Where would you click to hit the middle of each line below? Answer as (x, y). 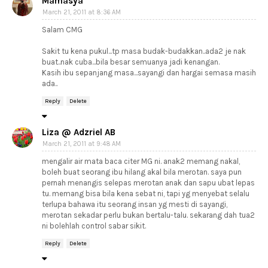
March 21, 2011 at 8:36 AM (82, 12)
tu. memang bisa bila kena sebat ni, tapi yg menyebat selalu (146, 194)
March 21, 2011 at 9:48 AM (82, 144)
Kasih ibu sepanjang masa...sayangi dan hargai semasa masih (149, 73)
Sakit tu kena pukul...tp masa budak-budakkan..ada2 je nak (144, 51)
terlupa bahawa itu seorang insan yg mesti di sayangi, (135, 204)
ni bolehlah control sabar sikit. (94, 226)
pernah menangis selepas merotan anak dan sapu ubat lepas (148, 183)
